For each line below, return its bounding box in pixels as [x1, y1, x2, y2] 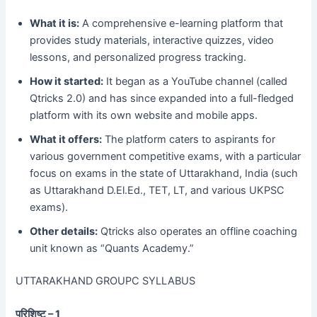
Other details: [30, 225, 98, 238]
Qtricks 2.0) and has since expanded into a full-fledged [30, 92, 294, 105]
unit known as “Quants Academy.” [30, 242, 195, 255]
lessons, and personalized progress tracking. [30, 51, 247, 64]
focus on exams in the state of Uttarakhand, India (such [30, 167, 299, 180]
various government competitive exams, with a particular [30, 150, 301, 163]
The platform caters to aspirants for [102, 133, 276, 146]
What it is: [30, 17, 80, 30]
